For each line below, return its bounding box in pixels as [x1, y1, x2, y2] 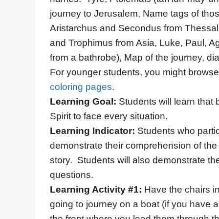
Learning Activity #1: [50, 184, 142, 195]
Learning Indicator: [50, 125, 137, 136]
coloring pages [50, 81, 112, 92]
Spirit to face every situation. [50, 110, 168, 121]
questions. [50, 169, 93, 180]
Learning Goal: [50, 96, 116, 107]
